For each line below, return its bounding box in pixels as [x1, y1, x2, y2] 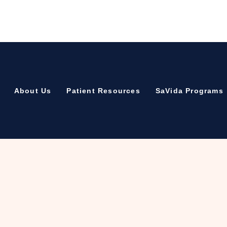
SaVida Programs [155, 86, 223, 95]
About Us [14, 86, 52, 95]
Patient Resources [66, 86, 140, 95]
